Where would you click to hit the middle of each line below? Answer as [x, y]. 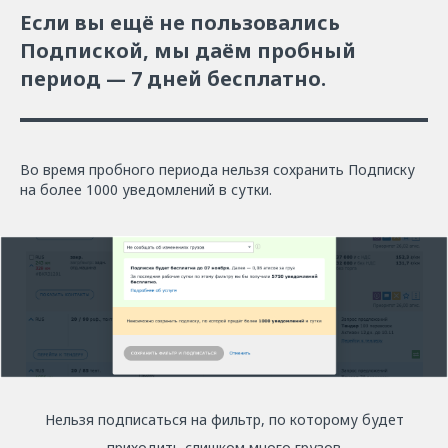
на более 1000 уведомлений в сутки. [146, 189]
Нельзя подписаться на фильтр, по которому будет [224, 419]
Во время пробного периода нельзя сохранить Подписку [217, 169]
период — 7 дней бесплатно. [173, 78]
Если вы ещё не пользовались [180, 22]
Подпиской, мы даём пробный [188, 50]
